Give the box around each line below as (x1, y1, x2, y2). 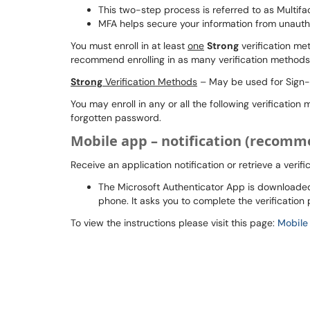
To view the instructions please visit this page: (71, 217, 277, 229)
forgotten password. (71, 111, 164, 124)
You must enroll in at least (71, 39, 188, 52)
